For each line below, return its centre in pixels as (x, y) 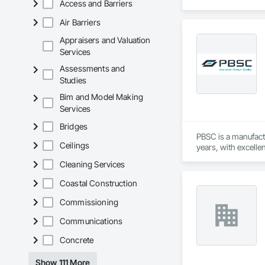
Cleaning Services (93, 164)
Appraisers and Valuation (105, 40)
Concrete (77, 240)
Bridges (74, 127)
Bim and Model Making (102, 97)
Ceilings (75, 146)
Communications (91, 221)
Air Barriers (80, 22)
